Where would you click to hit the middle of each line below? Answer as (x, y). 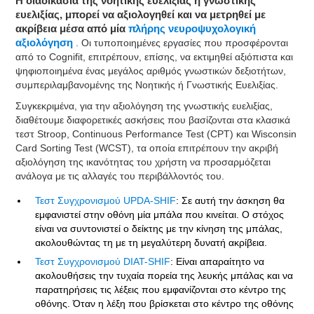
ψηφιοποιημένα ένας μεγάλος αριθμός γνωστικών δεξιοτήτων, (151, 71)
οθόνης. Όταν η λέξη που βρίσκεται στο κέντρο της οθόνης (165, 303)
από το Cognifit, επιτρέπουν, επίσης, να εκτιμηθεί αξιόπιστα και (155, 57)
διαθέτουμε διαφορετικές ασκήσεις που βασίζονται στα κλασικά (153, 120)
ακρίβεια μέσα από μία (72, 29)
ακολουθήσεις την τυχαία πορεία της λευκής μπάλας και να (164, 275)
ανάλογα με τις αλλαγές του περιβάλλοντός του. (120, 176)
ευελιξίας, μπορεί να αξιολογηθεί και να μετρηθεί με (141, 15)
